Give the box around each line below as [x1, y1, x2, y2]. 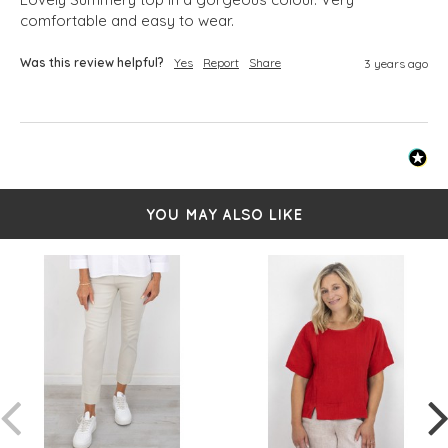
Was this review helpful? [20, 54, 164, 70]
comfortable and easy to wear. [20, 10, 234, 30]
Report [203, 54, 239, 70]
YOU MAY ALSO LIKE [146, 205, 302, 223]
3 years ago [364, 55, 428, 71]
